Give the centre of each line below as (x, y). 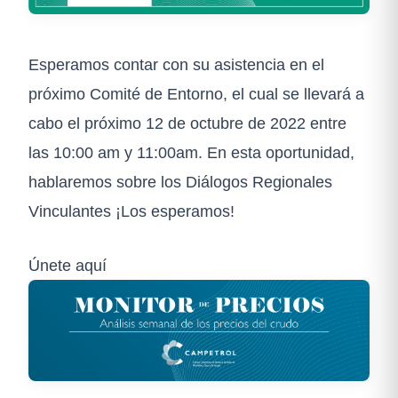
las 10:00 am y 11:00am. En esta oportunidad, (191, 152)
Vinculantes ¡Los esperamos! (131, 211)
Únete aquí (68, 265)
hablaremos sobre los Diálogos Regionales (180, 181)
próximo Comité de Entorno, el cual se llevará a (196, 93)
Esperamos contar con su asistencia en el (176, 64)
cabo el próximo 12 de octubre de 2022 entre (187, 123)
